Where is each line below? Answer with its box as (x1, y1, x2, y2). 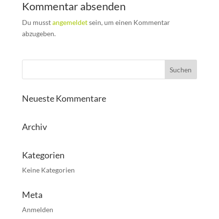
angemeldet (52, 18, 88, 27)
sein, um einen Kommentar (87, 18, 170, 27)
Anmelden (22, 205, 53, 214)
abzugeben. (22, 29, 56, 38)
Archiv (22, 121, 47, 132)
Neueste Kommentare (22, 93, 106, 104)
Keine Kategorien (22, 166, 75, 175)
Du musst (22, 18, 52, 27)
